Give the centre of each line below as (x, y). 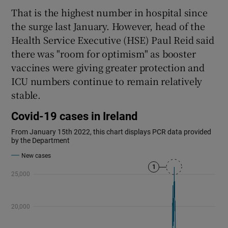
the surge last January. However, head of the (108, 26)
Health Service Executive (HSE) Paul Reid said (113, 39)
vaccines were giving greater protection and (108, 67)
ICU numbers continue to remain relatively (107, 81)
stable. (26, 94)
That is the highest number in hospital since (109, 12)
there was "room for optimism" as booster (104, 53)
